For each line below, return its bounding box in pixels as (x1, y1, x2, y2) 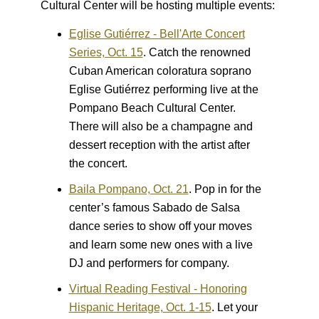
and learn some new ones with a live (68, 239, 253, 251)
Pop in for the (191, 183, 261, 196)
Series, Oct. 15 (68, 46, 143, 59)
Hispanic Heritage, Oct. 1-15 (68, 301, 211, 314)
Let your (214, 301, 258, 314)
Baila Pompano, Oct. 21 (68, 183, 189, 196)
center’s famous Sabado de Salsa (68, 202, 240, 214)
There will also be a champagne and (68, 120, 253, 133)
